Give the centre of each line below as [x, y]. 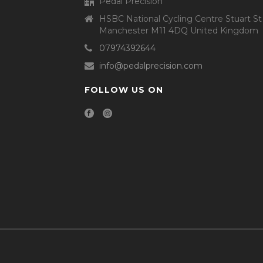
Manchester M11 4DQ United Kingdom [179, 31]
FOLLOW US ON [124, 90]
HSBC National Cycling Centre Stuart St [181, 19]
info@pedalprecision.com [151, 66]
